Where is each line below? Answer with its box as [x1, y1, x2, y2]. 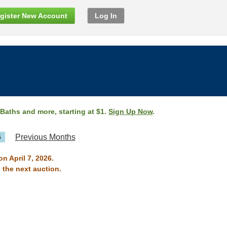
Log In [95, 12, 117, 20]
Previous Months [15, 133, 75, 141]
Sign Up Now [108, 107, 153, 116]
